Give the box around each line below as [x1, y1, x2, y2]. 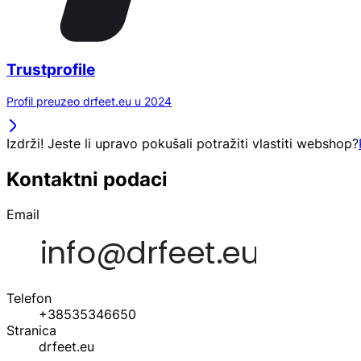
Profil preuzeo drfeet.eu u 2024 [6, 93, 172, 108]
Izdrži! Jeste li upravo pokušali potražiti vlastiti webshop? [6, 135, 359, 151]
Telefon [6, 290, 52, 307]
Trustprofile [6, 60, 95, 79]
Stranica [6, 322, 56, 339]
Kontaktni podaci [6, 167, 168, 191]
